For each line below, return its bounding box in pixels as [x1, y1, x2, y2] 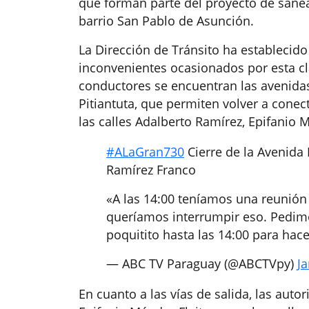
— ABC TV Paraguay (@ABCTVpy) [106, 255, 297, 272]
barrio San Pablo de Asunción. [79, 12, 254, 30]
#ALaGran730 [106, 143, 184, 161]
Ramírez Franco [106, 161, 196, 179]
